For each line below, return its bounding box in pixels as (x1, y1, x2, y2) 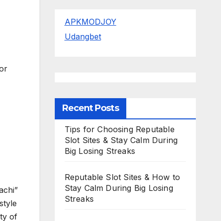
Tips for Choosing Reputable (64, 124, 175, 135)
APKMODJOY (64, 17, 116, 27)
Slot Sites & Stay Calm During (64, 135, 178, 146)
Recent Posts (62, 103, 119, 114)
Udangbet (64, 32, 101, 42)
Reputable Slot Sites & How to (64, 172, 181, 183)
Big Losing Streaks (64, 146, 136, 156)
